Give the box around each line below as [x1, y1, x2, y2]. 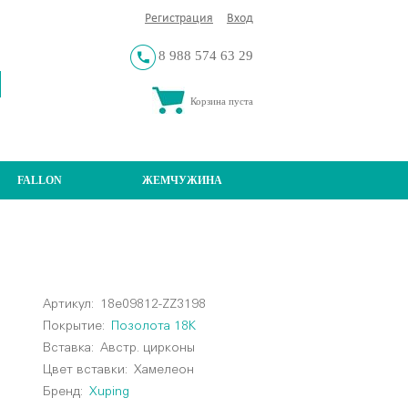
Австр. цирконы [94, 342, 196, 354]
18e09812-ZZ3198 [100, 298, 207, 311]
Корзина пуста [190, 95, 253, 107]
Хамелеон [134, 363, 195, 376]
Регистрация [145, 12, 213, 25]
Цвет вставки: [43, 363, 128, 376]
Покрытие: [43, 320, 106, 332]
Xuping [89, 385, 130, 398]
